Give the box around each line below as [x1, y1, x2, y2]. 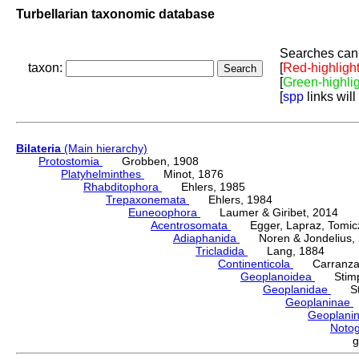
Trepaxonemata [106, 193, 189, 207]
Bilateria [16, 142, 61, 155]
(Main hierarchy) [61, 142, 147, 155]
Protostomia [38, 155, 103, 168]
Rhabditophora [83, 180, 162, 194]
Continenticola [218, 257, 293, 271]
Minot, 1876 [144, 167, 224, 181]
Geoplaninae [285, 296, 353, 309]
